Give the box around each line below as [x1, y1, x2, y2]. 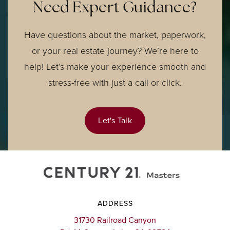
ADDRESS [97, 198, 133, 209]
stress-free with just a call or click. [48, 76, 182, 89]
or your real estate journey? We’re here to [31, 44, 199, 57]
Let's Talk [98, 114, 132, 126]
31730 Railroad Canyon [74, 214, 156, 226]
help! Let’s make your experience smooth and [24, 60, 206, 73]
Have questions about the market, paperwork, [24, 28, 206, 42]
